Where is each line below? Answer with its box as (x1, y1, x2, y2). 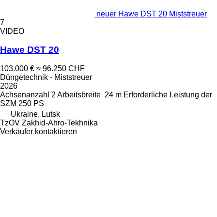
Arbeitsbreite (57, 91, 101, 99)
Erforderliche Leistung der (124, 91, 212, 99)
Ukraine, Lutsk (11, 110, 60, 119)
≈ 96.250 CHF (36, 64, 85, 73)
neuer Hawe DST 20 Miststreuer (96, 9, 207, 18)
